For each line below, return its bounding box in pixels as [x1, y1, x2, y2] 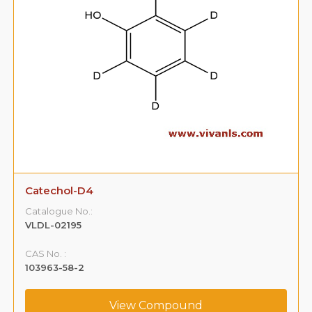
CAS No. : [25, 247, 67, 259]
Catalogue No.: [25, 205, 93, 217]
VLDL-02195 [25, 219, 82, 231]
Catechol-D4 [25, 183, 94, 197]
